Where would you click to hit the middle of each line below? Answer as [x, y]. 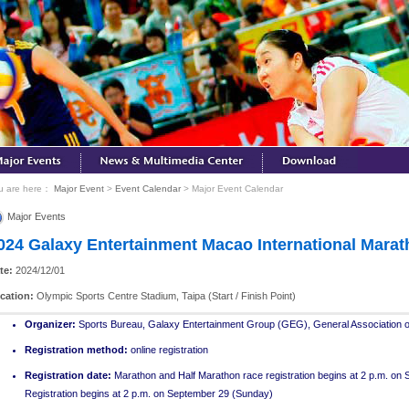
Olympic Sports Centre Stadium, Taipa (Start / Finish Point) [166, 295]
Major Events [35, 216]
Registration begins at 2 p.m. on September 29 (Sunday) [149, 393]
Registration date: [69, 375]
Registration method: [76, 349]
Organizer [48, 324]
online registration [168, 349]
